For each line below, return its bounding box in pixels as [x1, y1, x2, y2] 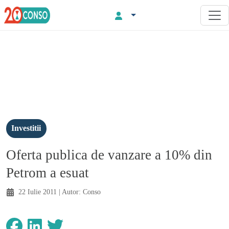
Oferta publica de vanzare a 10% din [6, 147, 212, 163]
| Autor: [57, 187, 83, 196]
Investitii [11, 124, 41, 133]
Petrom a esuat [6, 165, 89, 180]
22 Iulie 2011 [18, 187, 57, 196]
